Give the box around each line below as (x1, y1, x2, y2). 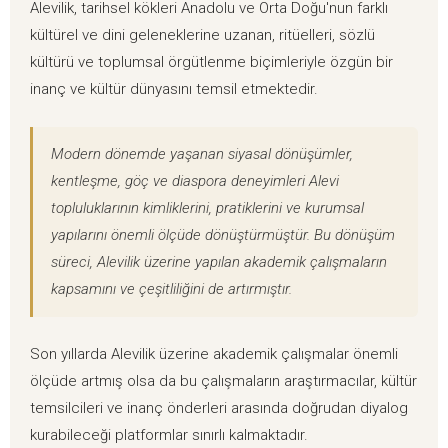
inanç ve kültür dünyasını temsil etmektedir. (30, 80, 318, 99)
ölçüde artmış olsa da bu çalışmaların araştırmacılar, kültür (30, 372, 417, 391)
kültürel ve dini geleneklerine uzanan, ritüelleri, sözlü (30, 26, 375, 45)
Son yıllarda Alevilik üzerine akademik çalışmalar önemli (30, 345, 398, 364)
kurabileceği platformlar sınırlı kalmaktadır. (30, 426, 308, 445)
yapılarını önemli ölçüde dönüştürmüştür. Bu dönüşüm (51, 226, 395, 245)
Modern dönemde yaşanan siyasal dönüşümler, (51, 145, 353, 164)
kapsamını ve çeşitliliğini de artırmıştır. (51, 280, 292, 299)
